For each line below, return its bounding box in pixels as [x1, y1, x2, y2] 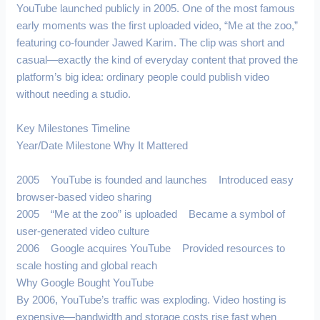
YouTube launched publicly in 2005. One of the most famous [16, 2, 296, 14]
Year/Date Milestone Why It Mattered [16, 139, 189, 151]
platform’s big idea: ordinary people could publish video [16, 71, 270, 83]
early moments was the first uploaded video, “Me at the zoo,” [16, 19, 299, 31]
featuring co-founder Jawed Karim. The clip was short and [16, 36, 285, 49]
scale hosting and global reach [16, 259, 158, 271]
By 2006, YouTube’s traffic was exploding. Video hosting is [16, 294, 287, 306]
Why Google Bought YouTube [16, 276, 154, 289]
